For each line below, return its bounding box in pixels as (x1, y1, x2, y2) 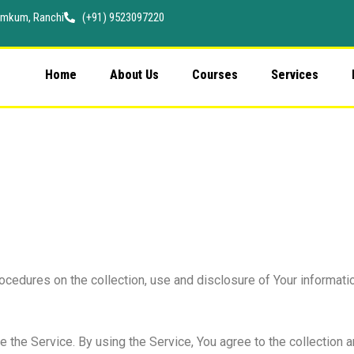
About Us (110, 67, 159, 82)
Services (271, 67, 318, 82)
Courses (192, 67, 238, 82)
